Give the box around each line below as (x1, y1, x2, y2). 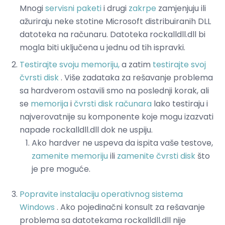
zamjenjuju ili (156, 3, 206, 15)
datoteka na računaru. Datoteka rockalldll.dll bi (20, 29, 205, 41)
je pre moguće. (32, 163, 90, 175)
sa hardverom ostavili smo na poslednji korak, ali (20, 85, 209, 97)
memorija (31, 98, 68, 110)
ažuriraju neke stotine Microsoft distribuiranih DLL (20, 16, 211, 28)
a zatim (120, 59, 153, 71)
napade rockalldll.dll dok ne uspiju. (20, 124, 153, 136)
